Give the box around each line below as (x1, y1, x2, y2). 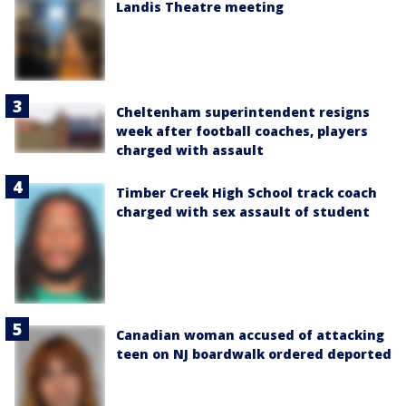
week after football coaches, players (116, 121, 368, 140)
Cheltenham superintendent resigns (116, 102, 370, 121)
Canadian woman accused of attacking (116, 325, 384, 343)
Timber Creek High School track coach (116, 183, 377, 201)
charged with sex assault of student (116, 202, 370, 220)
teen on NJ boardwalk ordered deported (116, 344, 391, 362)
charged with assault (116, 140, 264, 159)
